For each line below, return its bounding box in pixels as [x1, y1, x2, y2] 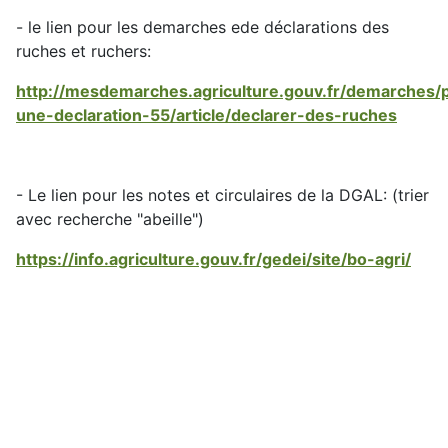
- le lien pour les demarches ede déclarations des [16, 16, 389, 37]
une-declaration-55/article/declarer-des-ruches [16, 104, 397, 125]
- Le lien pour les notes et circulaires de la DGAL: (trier [16, 184, 429, 205]
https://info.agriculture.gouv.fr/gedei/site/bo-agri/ [16, 248, 411, 269]
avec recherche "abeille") [16, 208, 204, 229]
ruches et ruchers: [16, 40, 151, 61]
